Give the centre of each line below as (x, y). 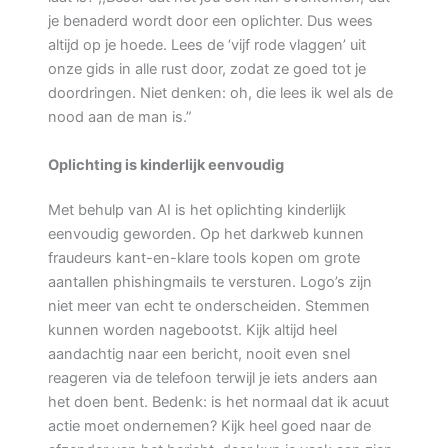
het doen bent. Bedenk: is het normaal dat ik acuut (218, 402)
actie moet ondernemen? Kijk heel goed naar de (209, 426)
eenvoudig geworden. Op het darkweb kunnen (206, 234)
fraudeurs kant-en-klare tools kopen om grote (204, 258)
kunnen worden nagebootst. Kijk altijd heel (192, 330)
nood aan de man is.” (120, 117)
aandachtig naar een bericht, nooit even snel (199, 354)
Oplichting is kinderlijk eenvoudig (166, 164)
